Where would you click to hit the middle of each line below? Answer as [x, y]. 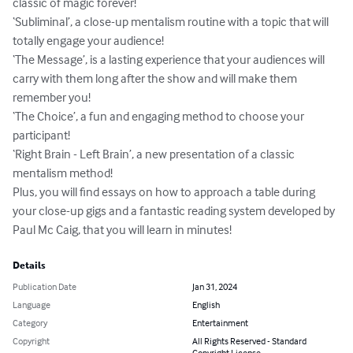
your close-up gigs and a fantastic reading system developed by [175, 211]
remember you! [52, 97]
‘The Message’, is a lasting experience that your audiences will [170, 59]
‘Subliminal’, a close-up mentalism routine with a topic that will [172, 22]
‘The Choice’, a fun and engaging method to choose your [160, 116]
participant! [41, 135]
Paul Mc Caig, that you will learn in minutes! [122, 230]
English [206, 305]
